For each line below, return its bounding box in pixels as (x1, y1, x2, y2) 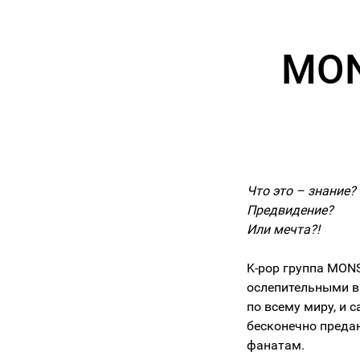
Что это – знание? (247, 183, 356, 199)
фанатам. (247, 337, 305, 354)
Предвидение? (247, 202, 333, 219)
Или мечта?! (247, 222, 320, 238)
